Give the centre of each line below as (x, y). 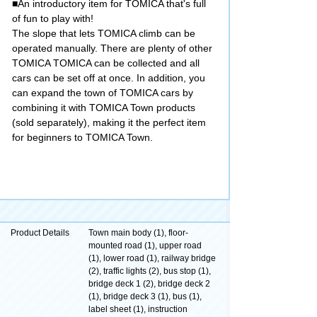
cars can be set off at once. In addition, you (109, 77)
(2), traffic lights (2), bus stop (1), (150, 271)
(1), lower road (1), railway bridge (152, 258)
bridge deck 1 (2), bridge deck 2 (149, 283)
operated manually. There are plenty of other (112, 48)
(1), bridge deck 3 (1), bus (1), (145, 296)
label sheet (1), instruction (138, 309)
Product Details (40, 232)
